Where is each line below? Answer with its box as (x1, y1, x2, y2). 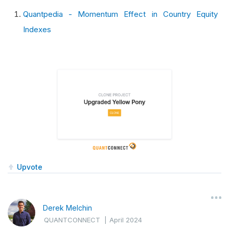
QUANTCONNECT (44, 216, 100, 224)
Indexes (22, 25, 51, 35)
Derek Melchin (43, 203, 92, 213)
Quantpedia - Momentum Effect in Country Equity (22, 9, 218, 19)
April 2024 (109, 216, 142, 224)
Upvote (17, 162, 42, 171)
